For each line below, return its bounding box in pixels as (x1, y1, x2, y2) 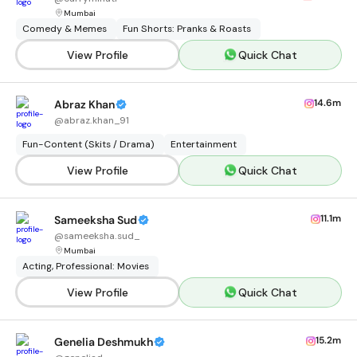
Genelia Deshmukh (54, 335, 153, 349)
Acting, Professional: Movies (22, 260, 149, 273)
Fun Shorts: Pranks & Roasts (123, 22, 251, 35)
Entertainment (171, 138, 237, 151)
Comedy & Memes (22, 22, 107, 35)
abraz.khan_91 (64, 114, 129, 127)
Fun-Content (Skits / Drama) (22, 138, 155, 151)
